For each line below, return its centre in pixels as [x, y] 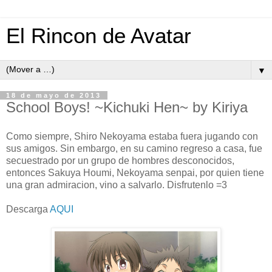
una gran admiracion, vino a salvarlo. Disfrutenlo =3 [117, 185]
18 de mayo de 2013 [54, 95]
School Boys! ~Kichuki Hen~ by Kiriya [127, 107]
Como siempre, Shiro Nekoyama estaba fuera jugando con [132, 136]
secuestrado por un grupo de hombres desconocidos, [120, 160]
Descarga [28, 209]
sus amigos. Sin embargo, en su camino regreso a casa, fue [134, 148]
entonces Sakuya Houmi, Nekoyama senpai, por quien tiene [135, 172]
